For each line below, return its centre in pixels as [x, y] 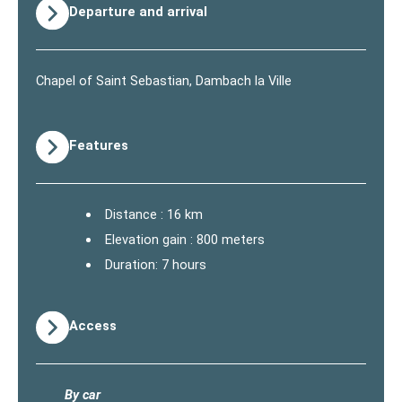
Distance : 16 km [153, 214]
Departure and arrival [138, 11]
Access [92, 325]
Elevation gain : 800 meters [184, 239]
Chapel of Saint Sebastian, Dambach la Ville [164, 80]
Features [98, 145]
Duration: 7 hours [155, 264]
